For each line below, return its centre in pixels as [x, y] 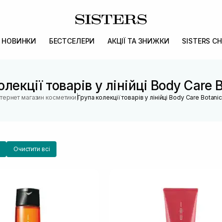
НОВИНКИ [19, 41]
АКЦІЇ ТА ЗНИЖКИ [138, 41]
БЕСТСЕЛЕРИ [72, 41]
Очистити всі [31, 149]
